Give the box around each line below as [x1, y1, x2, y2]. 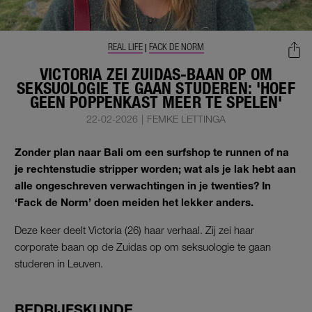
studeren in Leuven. [15, 256, 103, 270]
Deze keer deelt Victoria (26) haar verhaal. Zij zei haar [15, 223, 254, 236]
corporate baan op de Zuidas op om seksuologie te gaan [15, 240, 271, 253]
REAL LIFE [108, 41, 143, 53]
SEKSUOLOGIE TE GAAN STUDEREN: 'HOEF [17, 78, 295, 98]
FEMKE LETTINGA [146, 112, 226, 125]
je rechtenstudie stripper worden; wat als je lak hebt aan [15, 162, 296, 175]
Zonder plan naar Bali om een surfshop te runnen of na [15, 145, 289, 158]
